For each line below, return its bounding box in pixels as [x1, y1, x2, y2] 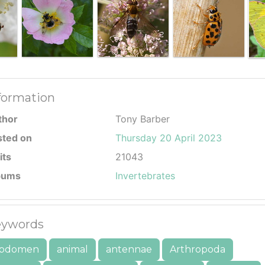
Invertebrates [115, 170, 175, 182]
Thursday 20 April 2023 [115, 132, 222, 144]
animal [57, 244, 88, 255]
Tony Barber [115, 113, 170, 125]
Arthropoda [170, 244, 225, 255]
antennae [106, 244, 152, 255]
